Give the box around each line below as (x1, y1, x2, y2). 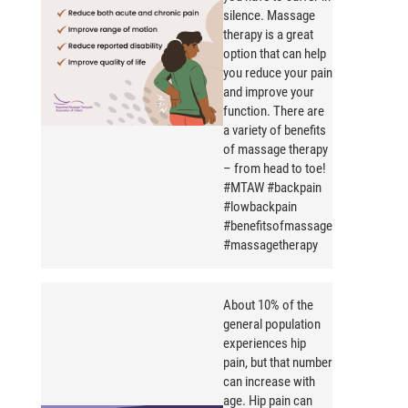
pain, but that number (223, 354, 332, 372)
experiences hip (223, 335, 306, 352)
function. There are (223, 103, 324, 120)
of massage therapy (223, 141, 328, 158)
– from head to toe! (223, 160, 326, 178)
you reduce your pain (223, 65, 332, 82)
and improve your (223, 84, 314, 101)
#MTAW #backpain (223, 179, 321, 197)
